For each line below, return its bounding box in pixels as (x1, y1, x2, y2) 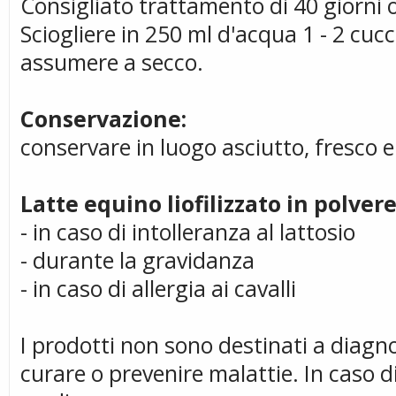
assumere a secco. (20, 47, 203, 77)
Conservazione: (20, 103, 187, 133)
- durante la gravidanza (20, 245, 255, 275)
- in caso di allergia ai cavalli (20, 273, 296, 303)
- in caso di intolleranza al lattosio (20, 217, 355, 247)
